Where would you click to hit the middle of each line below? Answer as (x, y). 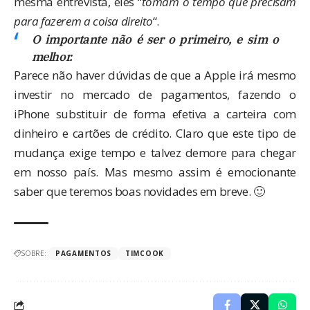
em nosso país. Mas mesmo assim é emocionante (155, 172)
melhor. (52, 56)
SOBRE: (34, 253)
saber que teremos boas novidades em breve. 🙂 (139, 191)
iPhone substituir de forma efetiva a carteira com (155, 113)
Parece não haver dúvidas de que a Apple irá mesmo (155, 75)
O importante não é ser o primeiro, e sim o (155, 39)
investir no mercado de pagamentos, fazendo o (155, 94)
